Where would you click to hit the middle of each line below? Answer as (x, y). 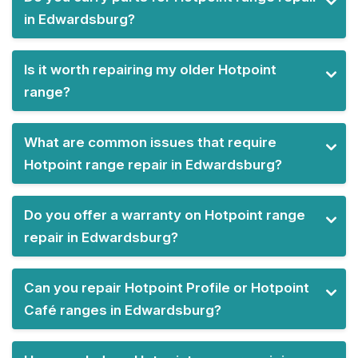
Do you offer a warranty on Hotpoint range (165, 215)
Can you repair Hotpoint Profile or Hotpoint (167, 288)
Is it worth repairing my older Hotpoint (150, 70)
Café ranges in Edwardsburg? (123, 310)
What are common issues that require (150, 143)
